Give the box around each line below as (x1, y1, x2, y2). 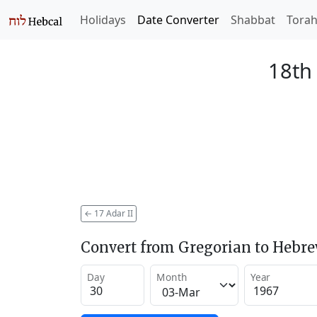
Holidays (80, 12, 126, 28)
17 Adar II (92, 207, 133, 219)
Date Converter (137, 12, 219, 28)
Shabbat (231, 12, 275, 28)
